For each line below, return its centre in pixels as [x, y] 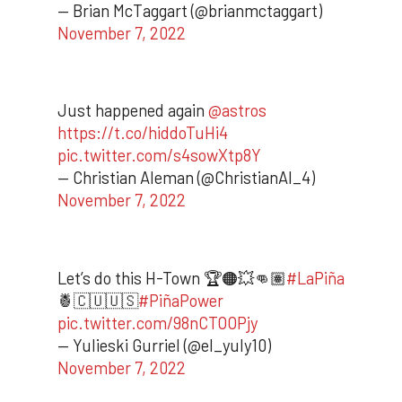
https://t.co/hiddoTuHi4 [143, 133]
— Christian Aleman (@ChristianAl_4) [186, 178]
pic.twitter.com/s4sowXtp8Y [159, 156]
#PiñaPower [181, 301]
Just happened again [133, 111]
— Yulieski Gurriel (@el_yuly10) [164, 346]
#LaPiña [315, 279]
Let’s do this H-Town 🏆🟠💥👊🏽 [172, 279]
